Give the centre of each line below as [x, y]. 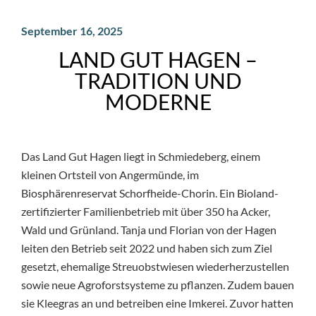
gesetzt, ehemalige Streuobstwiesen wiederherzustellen [155, 266]
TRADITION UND [158, 80]
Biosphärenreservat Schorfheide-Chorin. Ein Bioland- [150, 193]
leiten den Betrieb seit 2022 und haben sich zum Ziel [147, 248]
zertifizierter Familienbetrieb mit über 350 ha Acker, [146, 211]
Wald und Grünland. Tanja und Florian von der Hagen [149, 229]
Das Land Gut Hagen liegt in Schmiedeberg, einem [141, 156]
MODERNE [158, 101]
